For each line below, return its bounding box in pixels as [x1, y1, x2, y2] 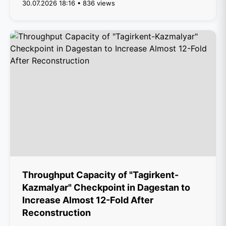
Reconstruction [22, 207, 91, 218]
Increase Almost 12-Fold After [22, 195, 153, 205]
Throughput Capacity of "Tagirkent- [22, 169, 179, 180]
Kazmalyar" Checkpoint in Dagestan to [22, 182, 190, 193]
